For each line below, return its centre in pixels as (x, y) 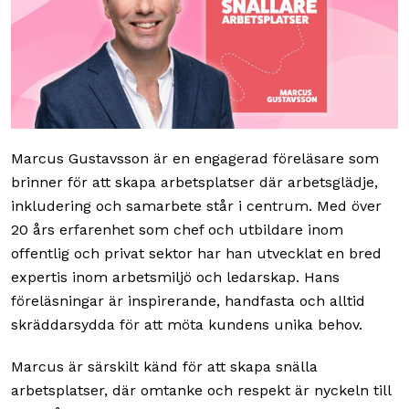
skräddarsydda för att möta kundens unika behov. (187, 325)
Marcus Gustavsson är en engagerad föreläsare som (195, 159)
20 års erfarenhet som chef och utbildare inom (177, 230)
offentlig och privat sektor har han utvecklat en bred (196, 254)
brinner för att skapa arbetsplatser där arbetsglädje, (194, 183)
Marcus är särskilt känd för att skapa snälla (164, 367)
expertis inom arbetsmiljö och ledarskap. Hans (175, 278)
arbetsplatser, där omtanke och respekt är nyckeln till (201, 391)
